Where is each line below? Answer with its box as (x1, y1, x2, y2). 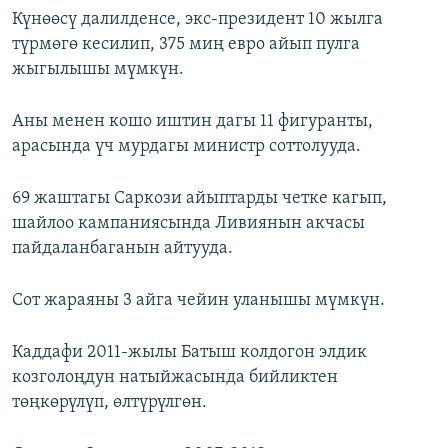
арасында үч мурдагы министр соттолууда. (12, 137, 361, 157)
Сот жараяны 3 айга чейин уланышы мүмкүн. (12, 291, 385, 311)
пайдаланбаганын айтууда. (12, 239, 233, 259)
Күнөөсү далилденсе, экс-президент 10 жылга (12, 10, 383, 30)
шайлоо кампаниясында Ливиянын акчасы (12, 214, 365, 234)
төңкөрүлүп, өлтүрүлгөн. (12, 393, 207, 413)
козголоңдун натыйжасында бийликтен (12, 368, 338, 388)
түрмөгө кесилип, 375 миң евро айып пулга (12, 35, 360, 55)
